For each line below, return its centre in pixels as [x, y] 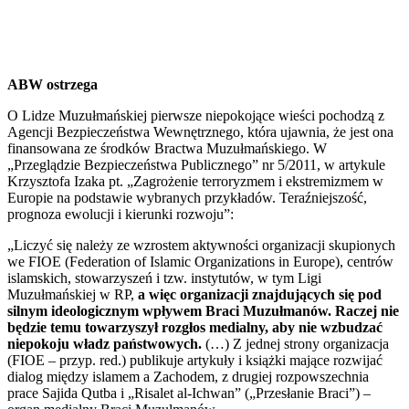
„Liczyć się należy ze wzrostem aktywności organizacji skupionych [201, 246]
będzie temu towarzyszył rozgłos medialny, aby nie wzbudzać [195, 328]
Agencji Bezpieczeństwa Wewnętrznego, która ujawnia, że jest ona [200, 132]
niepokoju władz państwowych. [105, 344]
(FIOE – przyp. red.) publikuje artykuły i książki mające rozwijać [195, 361]
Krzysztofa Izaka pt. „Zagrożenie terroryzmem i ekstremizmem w [195, 182]
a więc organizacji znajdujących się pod [260, 295]
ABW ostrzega [52, 85]
